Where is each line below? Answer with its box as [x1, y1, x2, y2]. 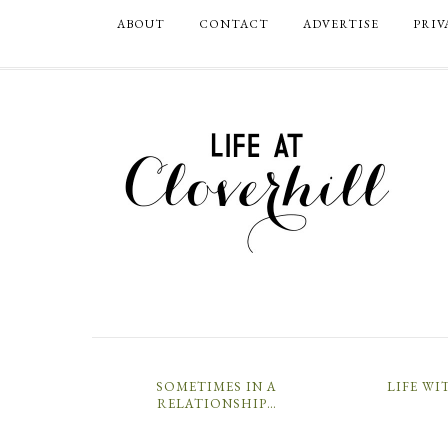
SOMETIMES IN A [156, 378, 278, 395]
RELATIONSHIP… [156, 395, 277, 412]
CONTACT [199, 16, 269, 32]
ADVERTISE [303, 16, 379, 32]
